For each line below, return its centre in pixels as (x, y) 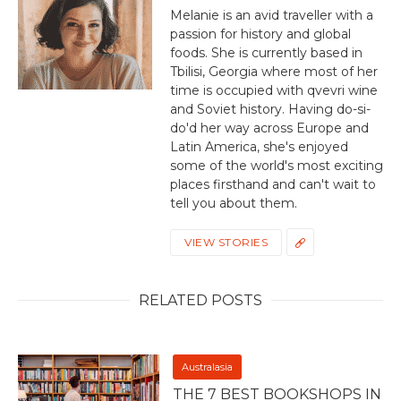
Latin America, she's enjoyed (259, 147)
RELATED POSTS (200, 301)
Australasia (208, 367)
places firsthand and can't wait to (273, 185)
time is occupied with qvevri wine (274, 91)
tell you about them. (234, 204)
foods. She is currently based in (266, 53)
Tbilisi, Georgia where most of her (274, 72)
